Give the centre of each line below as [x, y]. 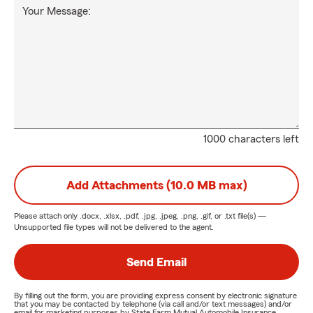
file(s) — [251, 216]
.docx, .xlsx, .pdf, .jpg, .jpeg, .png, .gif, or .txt [158, 216]
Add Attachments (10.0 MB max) [156, 185]
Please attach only [47, 216]
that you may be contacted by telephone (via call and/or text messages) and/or [153, 304]
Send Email [156, 262]
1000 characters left [251, 139]
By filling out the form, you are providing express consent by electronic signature [155, 296]
